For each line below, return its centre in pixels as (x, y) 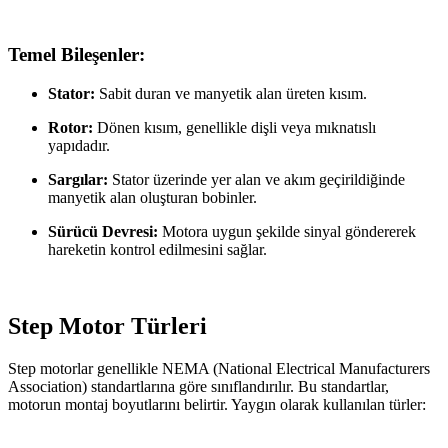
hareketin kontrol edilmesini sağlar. (157, 250)
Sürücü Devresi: (103, 232)
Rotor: (70, 128)
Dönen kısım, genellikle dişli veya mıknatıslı (234, 128)
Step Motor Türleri (107, 325)
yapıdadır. (79, 146)
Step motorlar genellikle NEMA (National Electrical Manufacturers (219, 368)
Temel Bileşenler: (76, 55)
